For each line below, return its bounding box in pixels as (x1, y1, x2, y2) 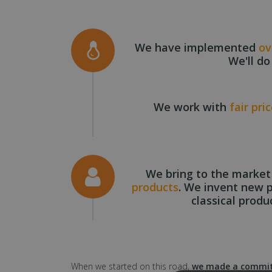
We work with (153, 99, 229, 114)
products (131, 179, 178, 194)
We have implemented (134, 39, 259, 55)
